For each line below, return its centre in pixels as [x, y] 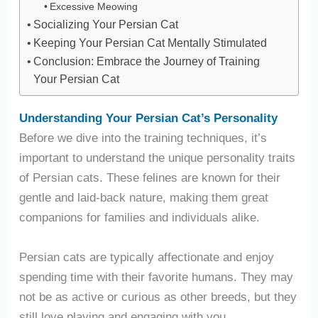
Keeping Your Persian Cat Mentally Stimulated [150, 43]
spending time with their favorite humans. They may [156, 277]
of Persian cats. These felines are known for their [149, 178]
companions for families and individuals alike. [139, 218]
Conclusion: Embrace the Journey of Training [146, 62]
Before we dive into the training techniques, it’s [143, 138]
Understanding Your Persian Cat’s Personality [148, 118]
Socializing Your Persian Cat [105, 25]
